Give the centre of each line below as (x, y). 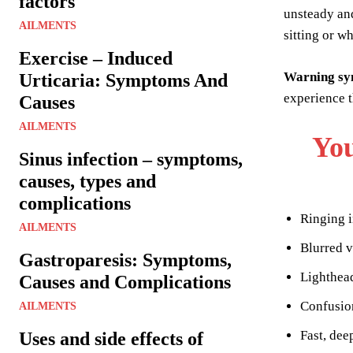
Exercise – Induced (96, 58)
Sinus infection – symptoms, (131, 159)
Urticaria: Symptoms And (123, 80)
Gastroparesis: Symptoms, (125, 260)
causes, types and (87, 181)
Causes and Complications (125, 282)
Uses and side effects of (111, 338)
